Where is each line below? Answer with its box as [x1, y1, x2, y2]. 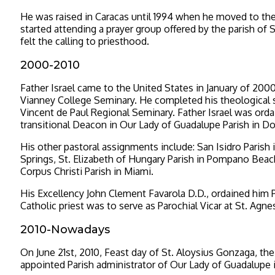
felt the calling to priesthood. [20, 34, 149, 47]
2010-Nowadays [20, 222, 110, 236]
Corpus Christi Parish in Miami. [20, 165, 153, 177]
